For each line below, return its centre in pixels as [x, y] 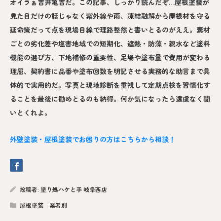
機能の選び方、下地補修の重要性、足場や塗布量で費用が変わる [110, 57]
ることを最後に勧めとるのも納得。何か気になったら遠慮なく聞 [110, 98]
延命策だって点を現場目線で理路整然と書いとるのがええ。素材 [110, 29]
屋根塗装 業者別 [43, 205]
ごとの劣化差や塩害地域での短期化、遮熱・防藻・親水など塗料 [110, 43]
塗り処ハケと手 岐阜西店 [74, 189]
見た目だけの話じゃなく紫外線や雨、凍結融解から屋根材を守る [110, 16]
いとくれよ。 [31, 112]
